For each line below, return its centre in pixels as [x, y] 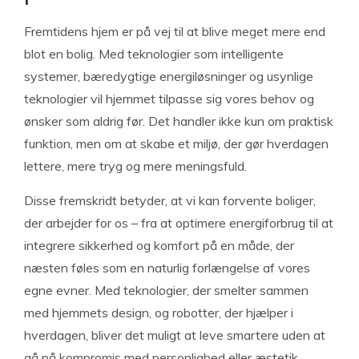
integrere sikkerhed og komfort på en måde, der [159, 245]
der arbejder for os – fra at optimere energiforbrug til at [179, 223]
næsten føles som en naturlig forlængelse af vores [167, 268]
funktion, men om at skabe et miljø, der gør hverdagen [176, 143]
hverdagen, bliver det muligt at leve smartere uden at [175, 335]
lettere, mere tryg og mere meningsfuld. [135, 166]
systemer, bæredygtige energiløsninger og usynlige [169, 76]
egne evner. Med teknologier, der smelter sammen [166, 290]
